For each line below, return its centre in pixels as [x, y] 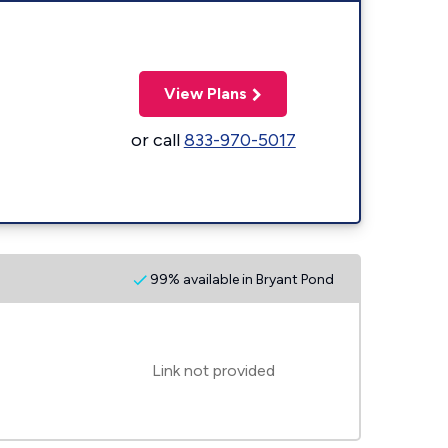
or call [157, 139]
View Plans [206, 93]
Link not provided [213, 370]
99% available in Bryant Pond [240, 279]
